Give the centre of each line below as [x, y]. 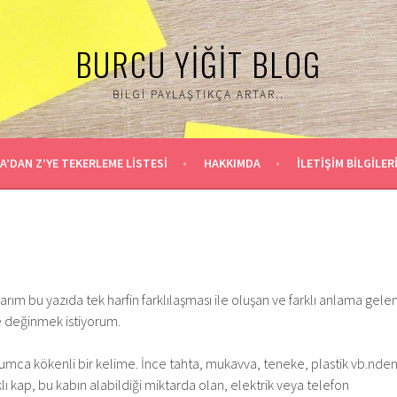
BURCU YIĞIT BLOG [198, 63]
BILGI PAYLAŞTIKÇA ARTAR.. [198, 94]
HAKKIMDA [232, 163]
